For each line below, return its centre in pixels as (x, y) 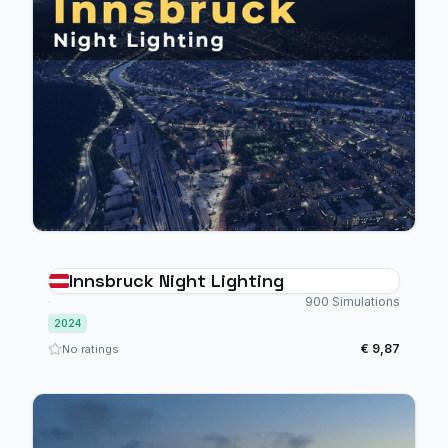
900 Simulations (352, 301)
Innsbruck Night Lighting (176, 280)
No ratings (90, 349)
